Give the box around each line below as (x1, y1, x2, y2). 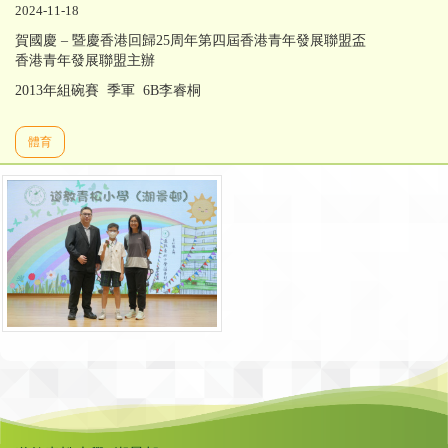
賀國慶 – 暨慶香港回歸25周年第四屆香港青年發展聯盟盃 (15, 33, 370, 49)
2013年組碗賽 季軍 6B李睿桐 (15, 83, 201, 99)
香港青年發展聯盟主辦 (15, 53, 155, 69)
